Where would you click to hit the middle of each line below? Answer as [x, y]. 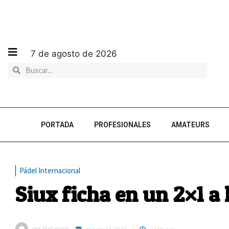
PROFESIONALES [122, 125]
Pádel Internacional [50, 170]
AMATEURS [190, 125]
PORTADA [57, 125]
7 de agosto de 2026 [74, 53]
